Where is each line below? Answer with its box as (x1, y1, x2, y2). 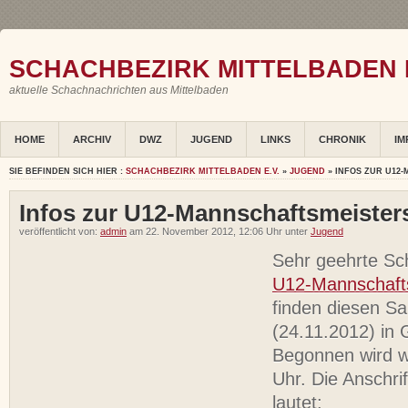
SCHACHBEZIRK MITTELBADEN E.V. (126, 167, 280, 177)
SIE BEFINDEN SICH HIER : (9, 167, 126, 177)
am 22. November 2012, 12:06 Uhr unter (127, 226, 311, 238)
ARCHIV (73, 134, 111, 146)
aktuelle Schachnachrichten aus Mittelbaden (9, 84, 229, 97)
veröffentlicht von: (19, 226, 100, 238)
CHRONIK (319, 134, 366, 146)
